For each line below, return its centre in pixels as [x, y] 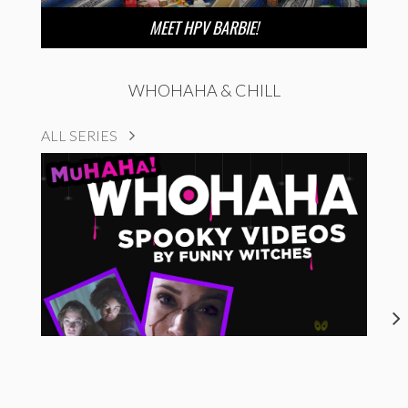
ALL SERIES [81, 135]
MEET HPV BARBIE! [204, 27]
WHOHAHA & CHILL [204, 90]
